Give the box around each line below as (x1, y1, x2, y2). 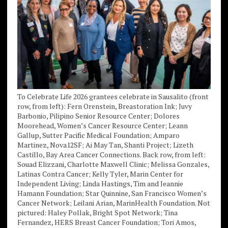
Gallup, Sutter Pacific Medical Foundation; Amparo (17, 130, 180, 140)
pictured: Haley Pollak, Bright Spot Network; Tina (17, 207, 178, 217)
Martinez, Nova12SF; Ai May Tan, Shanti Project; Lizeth (17, 139, 193, 150)
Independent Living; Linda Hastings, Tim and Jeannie (17, 178, 183, 188)
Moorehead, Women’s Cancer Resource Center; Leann (17, 120, 188, 130)
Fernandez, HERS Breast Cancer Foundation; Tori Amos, (17, 217, 196, 227)
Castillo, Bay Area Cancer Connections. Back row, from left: (17, 149, 206, 159)
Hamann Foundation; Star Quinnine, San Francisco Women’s (17, 188, 207, 198)
